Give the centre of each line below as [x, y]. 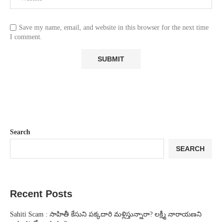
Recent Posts [41, 194]
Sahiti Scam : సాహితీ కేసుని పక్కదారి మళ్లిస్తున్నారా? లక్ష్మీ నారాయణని [106, 214]
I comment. [26, 37]
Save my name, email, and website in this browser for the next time [114, 27]
